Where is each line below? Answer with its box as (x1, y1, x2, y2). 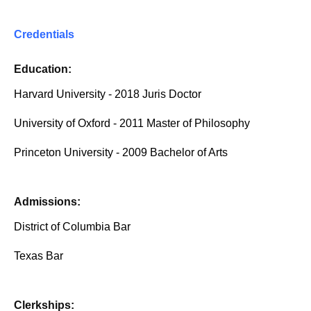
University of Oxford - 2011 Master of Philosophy (14, 117, 250, 130)
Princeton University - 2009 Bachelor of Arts (14, 146, 228, 159)
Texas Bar (14, 250, 63, 262)
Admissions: (14, 196, 81, 208)
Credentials (14, 28, 74, 41)
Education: (14, 63, 72, 76)
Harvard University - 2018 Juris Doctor (14, 88, 201, 101)
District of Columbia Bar (14, 221, 131, 233)
